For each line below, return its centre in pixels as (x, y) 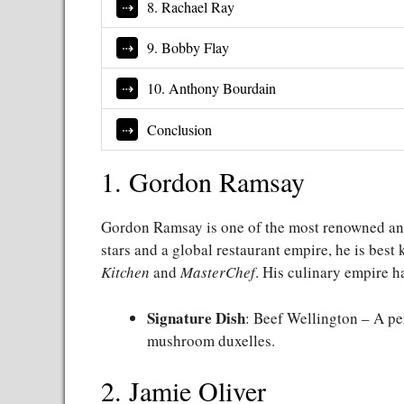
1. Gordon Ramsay (203, 182)
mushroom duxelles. (211, 340)
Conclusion (180, 129)
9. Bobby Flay (188, 48)
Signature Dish (196, 317)
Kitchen (125, 272)
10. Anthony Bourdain (212, 89)
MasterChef (218, 272)
